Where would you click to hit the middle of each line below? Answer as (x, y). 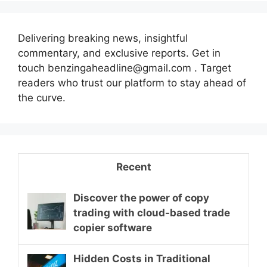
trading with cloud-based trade (152, 212)
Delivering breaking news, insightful (103, 38)
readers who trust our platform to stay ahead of (132, 83)
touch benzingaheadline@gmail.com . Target (125, 68)
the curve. (42, 97)
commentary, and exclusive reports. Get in (119, 53)
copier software (113, 227)
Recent (133, 167)
